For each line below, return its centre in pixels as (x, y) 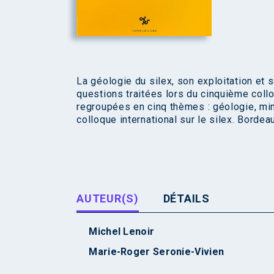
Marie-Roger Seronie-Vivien (157, 251)
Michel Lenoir (122, 231)
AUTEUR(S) (108, 198)
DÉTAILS (186, 198)
